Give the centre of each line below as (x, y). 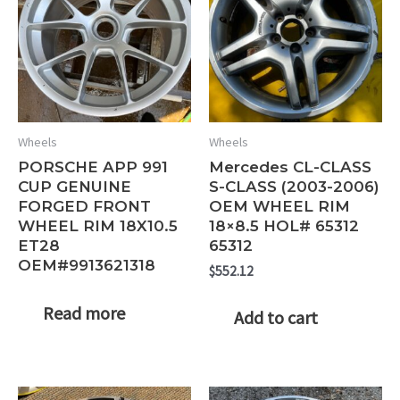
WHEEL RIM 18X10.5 (98, 225)
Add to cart (276, 317)
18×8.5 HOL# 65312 (284, 225)
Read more (84, 313)
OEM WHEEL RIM (279, 206)
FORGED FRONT (84, 206)
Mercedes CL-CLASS (290, 167)
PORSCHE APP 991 (93, 167)
